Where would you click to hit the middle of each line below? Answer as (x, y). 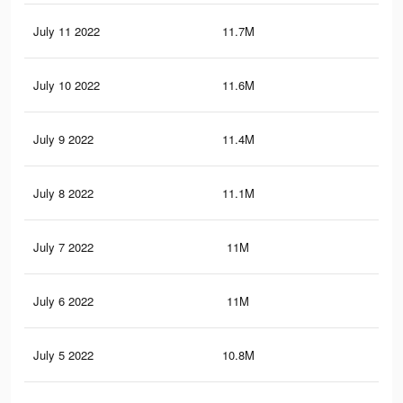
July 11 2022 (67, 31)
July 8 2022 (63, 193)
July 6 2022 (63, 301)
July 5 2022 (63, 355)
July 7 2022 (63, 247)
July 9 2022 (63, 139)
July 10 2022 (67, 85)
